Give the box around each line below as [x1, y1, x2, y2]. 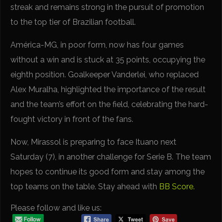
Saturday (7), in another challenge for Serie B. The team [10, 152, 212, 162]
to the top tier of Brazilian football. [10, 17, 136, 27]
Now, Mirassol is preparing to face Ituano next [10, 137, 177, 147]
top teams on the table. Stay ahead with [10, 182, 160, 192]
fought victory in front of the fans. [10, 114, 134, 124]
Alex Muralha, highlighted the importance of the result [10, 85, 206, 95]
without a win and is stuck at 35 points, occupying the [10, 55, 206, 65]
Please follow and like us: [10, 203, 102, 213]
